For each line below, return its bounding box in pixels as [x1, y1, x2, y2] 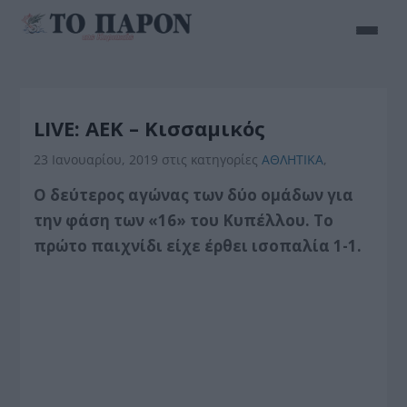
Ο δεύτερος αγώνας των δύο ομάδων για [34, 184, 354, 205]
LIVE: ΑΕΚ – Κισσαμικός [34, 114, 266, 142]
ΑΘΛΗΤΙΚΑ [262, 151, 324, 168]
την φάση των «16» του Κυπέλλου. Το [34, 210, 334, 231]
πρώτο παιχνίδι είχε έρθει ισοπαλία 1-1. [34, 235, 362, 256]
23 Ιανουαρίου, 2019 [34, 151, 163, 168]
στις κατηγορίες [162, 151, 263, 168]
